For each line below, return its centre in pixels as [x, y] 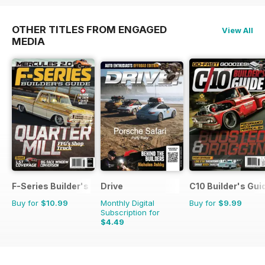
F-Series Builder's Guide [64, 186]
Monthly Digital [127, 203]
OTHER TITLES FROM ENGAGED [89, 30]
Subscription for [130, 213]
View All [237, 30]
